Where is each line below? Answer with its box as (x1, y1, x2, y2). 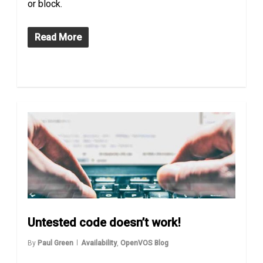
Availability (81, 238, 117, 247)
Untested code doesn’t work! (28, 215, 181, 230)
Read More (35, 31, 82, 43)
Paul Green (38, 238, 74, 247)
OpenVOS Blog (120, 238, 169, 247)
